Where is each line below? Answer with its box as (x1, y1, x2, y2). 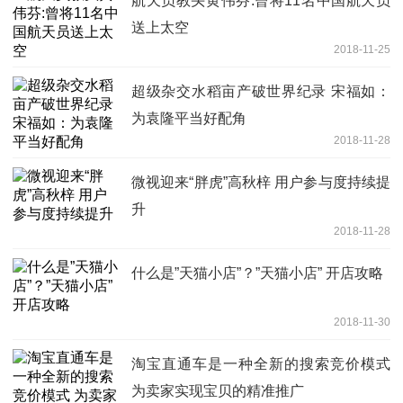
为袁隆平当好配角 (131, 111, 246, 127)
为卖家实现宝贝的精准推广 (131, 383, 304, 399)
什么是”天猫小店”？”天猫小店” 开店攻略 (131, 265, 383, 282)
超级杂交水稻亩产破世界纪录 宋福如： (131, 84, 390, 100)
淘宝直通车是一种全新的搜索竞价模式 (131, 356, 390, 372)
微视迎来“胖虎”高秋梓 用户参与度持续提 (131, 175, 390, 191)
